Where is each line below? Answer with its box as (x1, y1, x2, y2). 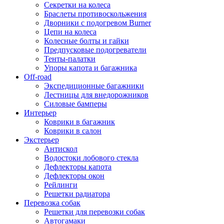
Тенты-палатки (44, 54, 95, 63)
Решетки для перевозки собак (44, 207, 145, 216)
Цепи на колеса (44, 27, 96, 36)
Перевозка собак (24, 198, 80, 207)
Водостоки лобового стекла (44, 153, 138, 162)
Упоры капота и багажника (44, 63, 137, 72)
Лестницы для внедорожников (44, 90, 148, 99)
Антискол (44, 144, 77, 153)
